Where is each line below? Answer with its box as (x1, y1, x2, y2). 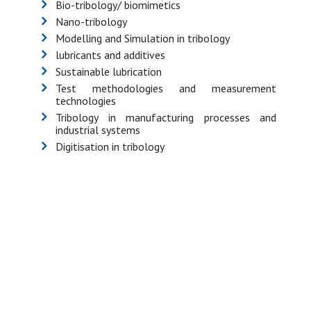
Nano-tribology (56, 14, 127, 28)
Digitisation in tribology (56, 139, 165, 153)
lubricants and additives (56, 47, 165, 62)
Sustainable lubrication (56, 64, 162, 78)
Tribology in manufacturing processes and (56, 110, 276, 124)
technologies (56, 93, 116, 108)
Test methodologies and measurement (56, 81, 276, 95)
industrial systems (56, 122, 143, 137)
